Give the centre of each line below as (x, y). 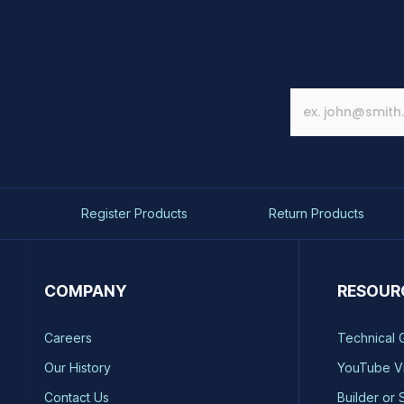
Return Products (316, 213)
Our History (77, 368)
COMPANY (85, 291)
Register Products (134, 213)
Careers (68, 338)
